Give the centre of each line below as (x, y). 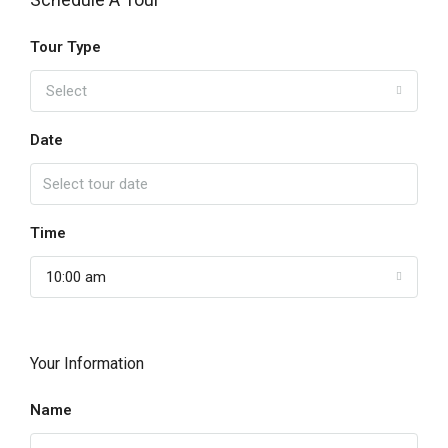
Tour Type (65, 47)
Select (66, 91)
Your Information (87, 363)
